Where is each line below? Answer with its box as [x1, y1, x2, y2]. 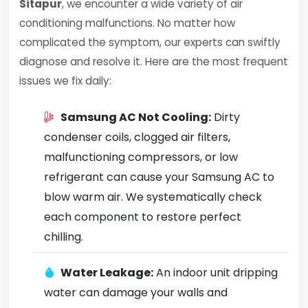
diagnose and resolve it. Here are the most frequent [19, 54, 288, 69]
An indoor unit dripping [153, 265, 278, 280]
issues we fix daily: [19, 74, 111, 88]
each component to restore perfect [44, 209, 241, 225]
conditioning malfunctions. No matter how [19, 16, 235, 30]
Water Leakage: [60, 265, 153, 280]
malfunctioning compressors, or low [44, 149, 238, 165]
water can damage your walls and [44, 285, 228, 300]
